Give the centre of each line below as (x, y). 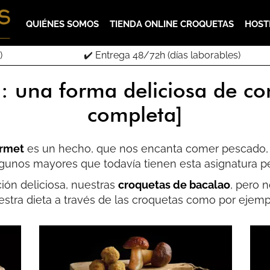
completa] (135, 114)
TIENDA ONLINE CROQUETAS (172, 24)
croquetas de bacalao (174, 185)
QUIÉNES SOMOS (62, 24)
